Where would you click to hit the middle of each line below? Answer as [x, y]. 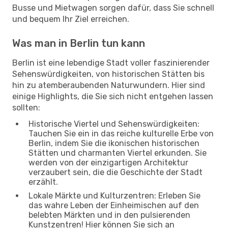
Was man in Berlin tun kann [79, 43]
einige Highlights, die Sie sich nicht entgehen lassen [113, 96]
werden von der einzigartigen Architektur [108, 162]
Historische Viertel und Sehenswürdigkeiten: [114, 124]
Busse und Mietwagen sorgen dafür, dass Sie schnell [113, 8]
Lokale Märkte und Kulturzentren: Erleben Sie [115, 195]
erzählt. [43, 182]
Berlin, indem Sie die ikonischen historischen [114, 143]
